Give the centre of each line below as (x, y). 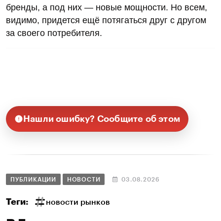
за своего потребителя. (54, 33)
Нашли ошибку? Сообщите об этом (102, 119)
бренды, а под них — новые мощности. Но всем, (107, 7)
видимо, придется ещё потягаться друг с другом (106, 20)
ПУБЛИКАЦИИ (33, 179)
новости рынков (78, 202)
